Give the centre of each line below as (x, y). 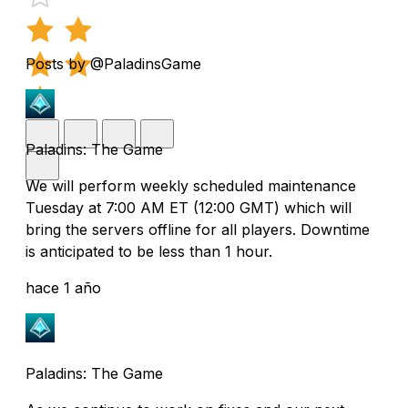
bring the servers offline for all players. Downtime (198, 229)
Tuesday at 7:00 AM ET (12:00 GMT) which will (189, 207)
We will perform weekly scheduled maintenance (191, 185)
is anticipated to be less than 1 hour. (149, 251)
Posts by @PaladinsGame (113, 63)
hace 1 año (63, 287)
